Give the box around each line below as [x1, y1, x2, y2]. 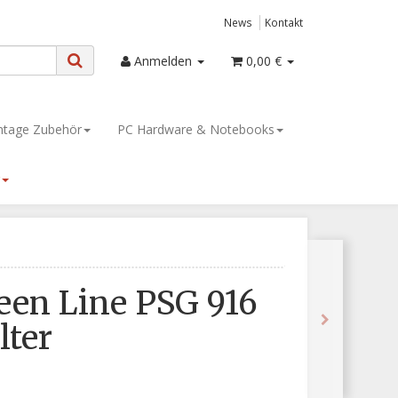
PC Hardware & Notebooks [117, 121, 275, 138]
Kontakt [265, 15, 303, 29]
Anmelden [134, 52, 195, 69]
